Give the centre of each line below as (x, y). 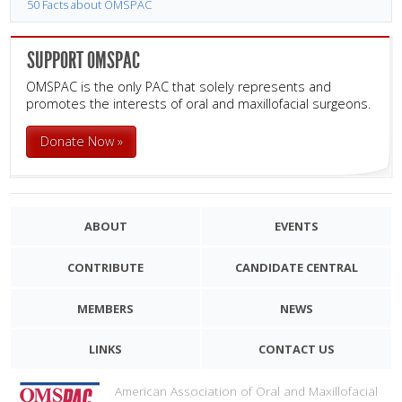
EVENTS (296, 227)
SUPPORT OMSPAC (84, 61)
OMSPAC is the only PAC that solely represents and (179, 87)
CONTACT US (296, 350)
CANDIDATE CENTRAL (296, 267)
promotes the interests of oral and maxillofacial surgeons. (199, 104)
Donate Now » (81, 141)
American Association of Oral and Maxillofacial (246, 390)
